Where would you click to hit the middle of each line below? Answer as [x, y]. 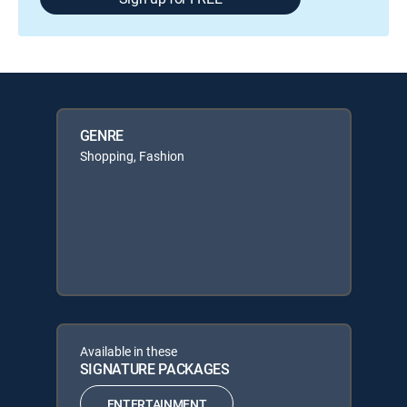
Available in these [128, 351]
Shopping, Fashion [132, 156]
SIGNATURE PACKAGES [154, 369]
